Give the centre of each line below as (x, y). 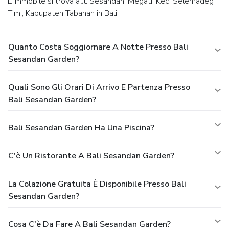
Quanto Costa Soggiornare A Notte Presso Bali (98, 47)
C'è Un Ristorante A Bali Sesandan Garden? (91, 156)
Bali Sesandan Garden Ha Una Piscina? (81, 128)
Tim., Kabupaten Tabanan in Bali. (63, 13)
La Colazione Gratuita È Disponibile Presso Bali (97, 184)
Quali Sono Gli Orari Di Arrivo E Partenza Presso (99, 87)
